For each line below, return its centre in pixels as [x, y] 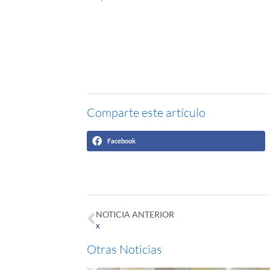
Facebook [122, 140]
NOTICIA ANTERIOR [135, 214]
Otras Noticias [125, 249]
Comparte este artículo [146, 112]
